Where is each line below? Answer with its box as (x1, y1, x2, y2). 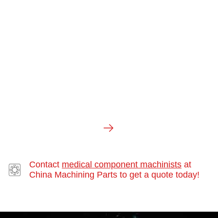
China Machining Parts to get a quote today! (29, 170, 200, 180)
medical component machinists (62, 160, 182, 170)
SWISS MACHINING (63, 113, 154, 122)
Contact (29, 160, 62, 170)
